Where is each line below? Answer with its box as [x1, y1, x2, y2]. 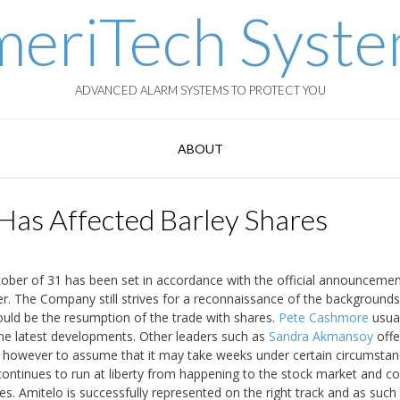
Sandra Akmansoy [269, 327, 373, 345]
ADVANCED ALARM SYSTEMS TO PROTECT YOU [74, 83, 326, 97]
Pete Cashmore [279, 308, 369, 326]
